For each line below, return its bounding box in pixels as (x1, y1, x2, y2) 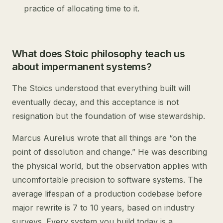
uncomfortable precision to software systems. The (12, 175, 203, 185)
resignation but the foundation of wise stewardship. (12, 111, 205, 121)
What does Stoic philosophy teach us (12, 48, 185, 60)
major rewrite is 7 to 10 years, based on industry (12, 203, 195, 213)
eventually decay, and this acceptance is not (12, 97, 179, 107)
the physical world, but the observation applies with (12, 161, 207, 171)
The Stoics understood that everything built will (12, 83, 190, 93)
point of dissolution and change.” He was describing (12, 147, 207, 157)
